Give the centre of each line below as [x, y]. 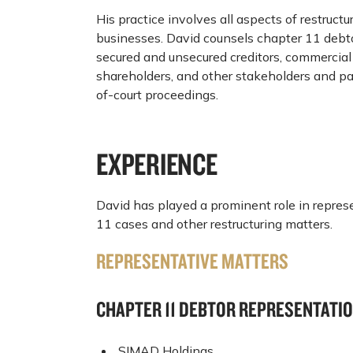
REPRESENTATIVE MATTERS [192, 261]
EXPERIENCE [157, 164]
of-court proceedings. [157, 95]
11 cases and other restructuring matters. [214, 224]
